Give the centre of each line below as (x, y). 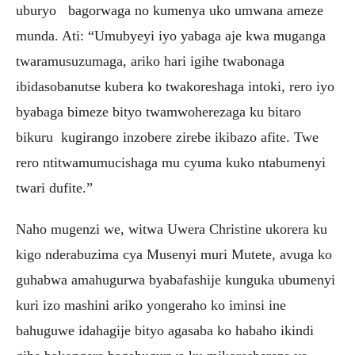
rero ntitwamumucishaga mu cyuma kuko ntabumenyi (171, 162)
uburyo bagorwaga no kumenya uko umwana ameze (170, 10)
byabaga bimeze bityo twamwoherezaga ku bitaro (158, 111)
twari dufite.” (54, 187)
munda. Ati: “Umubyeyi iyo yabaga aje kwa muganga (171, 35)
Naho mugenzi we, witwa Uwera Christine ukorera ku (172, 229)
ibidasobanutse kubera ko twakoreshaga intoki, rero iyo (175, 86)
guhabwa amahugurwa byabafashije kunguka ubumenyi (176, 279)
